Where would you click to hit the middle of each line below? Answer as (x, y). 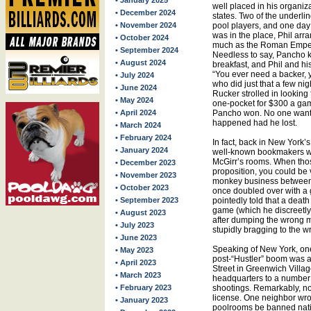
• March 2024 (138, 125)
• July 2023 (135, 225)
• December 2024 (145, 12)
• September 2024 (147, 50)
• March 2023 (138, 275)
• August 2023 (141, 212)
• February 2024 (143, 137)
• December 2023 (145, 162)
